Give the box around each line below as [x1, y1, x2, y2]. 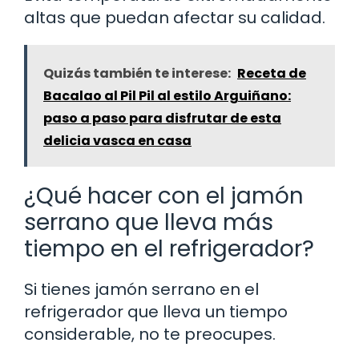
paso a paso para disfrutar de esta [43, 108, 281, 127]
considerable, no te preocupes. [24, 322, 276, 345]
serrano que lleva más [24, 206, 273, 238]
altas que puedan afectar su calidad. [24, 6, 325, 29]
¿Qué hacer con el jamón [24, 179, 304, 212]
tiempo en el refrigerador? [24, 232, 314, 264]
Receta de [237, 63, 306, 83]
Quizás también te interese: [43, 63, 231, 83]
